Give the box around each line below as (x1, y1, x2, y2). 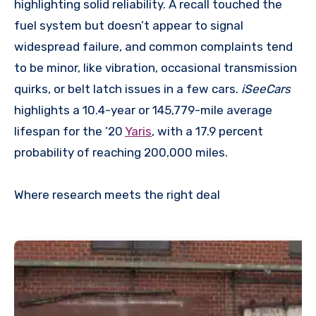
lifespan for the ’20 (14, 124, 125, 139)
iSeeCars (241, 82, 291, 97)
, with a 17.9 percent (152, 124, 263, 139)
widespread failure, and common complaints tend (14, 39, 293, 54)
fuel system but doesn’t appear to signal (14, 18, 243, 33)
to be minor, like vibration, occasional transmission (14, 61, 297, 75)
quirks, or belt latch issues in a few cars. (14, 82, 241, 97)
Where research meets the (24, 188, 166, 202)
